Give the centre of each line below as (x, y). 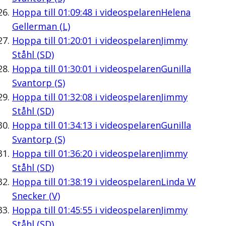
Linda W (178, 181)
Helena (176, 12)
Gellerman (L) (41, 26)
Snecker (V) (36, 195)
